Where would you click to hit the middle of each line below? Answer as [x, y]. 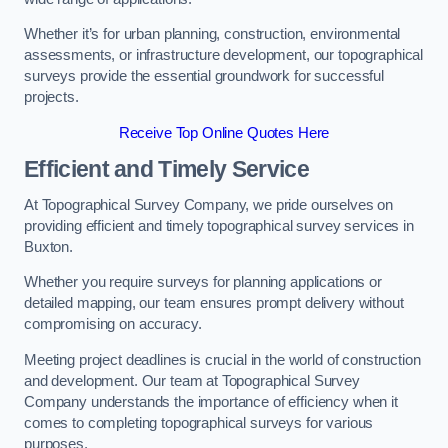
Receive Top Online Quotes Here [224, 132]
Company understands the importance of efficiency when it [211, 401]
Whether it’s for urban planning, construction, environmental [212, 34]
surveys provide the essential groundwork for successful [204, 76]
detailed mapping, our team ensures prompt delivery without [214, 303]
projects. [51, 97]
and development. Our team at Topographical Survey [192, 380]
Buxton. [48, 246]
